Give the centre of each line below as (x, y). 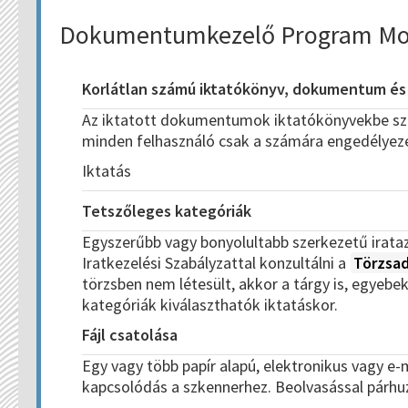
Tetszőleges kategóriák (167, 211)
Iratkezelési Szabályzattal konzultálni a (216, 263)
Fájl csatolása (130, 335)
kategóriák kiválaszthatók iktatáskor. (210, 305)
